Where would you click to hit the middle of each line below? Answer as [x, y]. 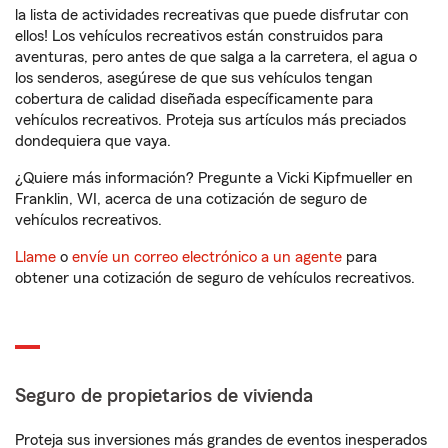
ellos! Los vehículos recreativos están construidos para [199, 36]
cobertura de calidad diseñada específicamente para [194, 99]
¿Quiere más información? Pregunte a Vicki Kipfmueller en [214, 178]
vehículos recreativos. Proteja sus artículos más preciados [210, 120]
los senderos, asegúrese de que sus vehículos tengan [194, 78]
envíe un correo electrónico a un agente [207, 257]
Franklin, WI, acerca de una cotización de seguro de [191, 199]
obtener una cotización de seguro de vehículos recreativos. [215, 278]
